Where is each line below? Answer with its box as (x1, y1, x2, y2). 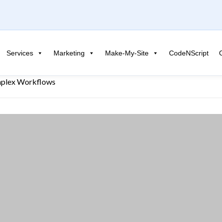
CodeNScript (169, 49, 209, 57)
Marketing (54, 49, 85, 57)
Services (6, 49, 33, 57)
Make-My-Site (105, 49, 149, 57)
